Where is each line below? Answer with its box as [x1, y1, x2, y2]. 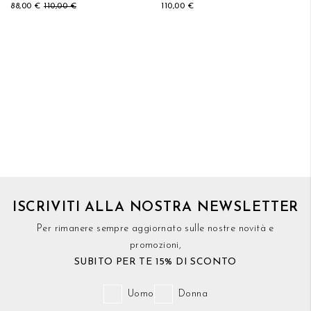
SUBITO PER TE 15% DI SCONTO [74, 257, 237, 267]
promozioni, [129, 240, 182, 251]
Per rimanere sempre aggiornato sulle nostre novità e [37, 224, 274, 234]
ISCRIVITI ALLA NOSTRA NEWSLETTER [12, 201, 299, 215]
